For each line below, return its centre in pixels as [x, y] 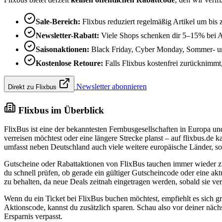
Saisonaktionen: [62, 49]
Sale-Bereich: [58, 21]
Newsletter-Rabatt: [67, 35]
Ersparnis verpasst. [33, 217]
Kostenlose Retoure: [69, 63]
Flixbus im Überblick [60, 110]
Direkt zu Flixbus [33, 87]
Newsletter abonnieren [111, 86]
